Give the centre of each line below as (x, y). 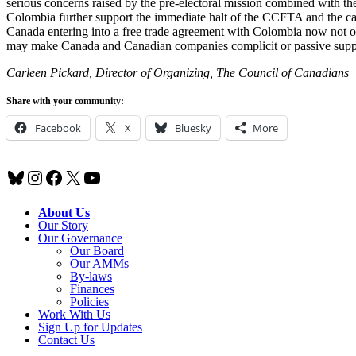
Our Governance (80, 238)
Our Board (97, 250)
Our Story (63, 225)
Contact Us (66, 339)
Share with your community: (65, 101)
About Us (64, 212)
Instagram (63, 177)
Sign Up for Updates (90, 327)
